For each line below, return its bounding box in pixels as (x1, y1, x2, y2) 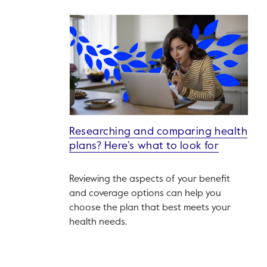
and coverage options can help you (69, 189, 221, 199)
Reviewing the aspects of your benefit (69, 175, 230, 185)
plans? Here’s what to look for (69, 141, 219, 152)
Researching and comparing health (69, 126, 248, 138)
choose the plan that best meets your (69, 203, 231, 213)
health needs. (69, 218, 127, 228)
